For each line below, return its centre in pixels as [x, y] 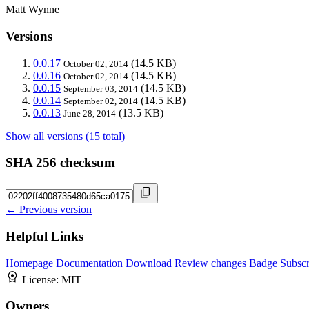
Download [149, 263]
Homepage [29, 263]
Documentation [89, 263]
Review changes [210, 263]
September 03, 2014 [101, 88]
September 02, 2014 [101, 101]
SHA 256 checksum [60, 163]
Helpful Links [44, 236]
